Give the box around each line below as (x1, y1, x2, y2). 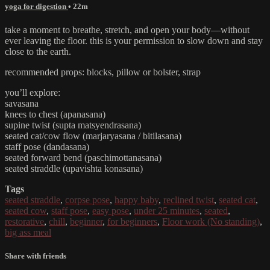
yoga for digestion (5, 1, 68, 11)
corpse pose (65, 194, 110, 205)
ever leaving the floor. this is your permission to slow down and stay (5, 35, 263, 46)
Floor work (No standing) (162, 216, 260, 227)
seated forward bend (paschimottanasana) (5, 152, 162, 163)
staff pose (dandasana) (5, 141, 89, 152)
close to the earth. (5, 46, 71, 57)
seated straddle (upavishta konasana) (5, 163, 143, 174)
